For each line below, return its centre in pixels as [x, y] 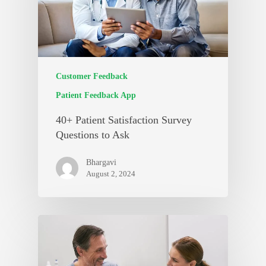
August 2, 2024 [111, 174]
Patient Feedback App [96, 96]
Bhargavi [101, 163]
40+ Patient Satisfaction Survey [124, 120]
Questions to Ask [93, 135]
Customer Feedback [92, 77]
